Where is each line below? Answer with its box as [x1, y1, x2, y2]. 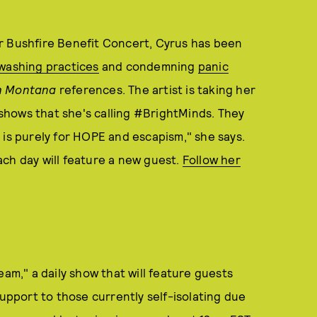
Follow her [182, 151, 241, 166]
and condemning [98, 58, 198, 73]
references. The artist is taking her [56, 81, 256, 96]
